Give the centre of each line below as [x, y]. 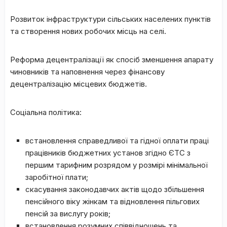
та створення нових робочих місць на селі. [88, 31]
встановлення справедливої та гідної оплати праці [117, 140]
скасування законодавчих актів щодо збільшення [115, 189]
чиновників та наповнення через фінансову [87, 71]
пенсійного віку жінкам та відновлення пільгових [112, 201]
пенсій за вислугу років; [68, 213]
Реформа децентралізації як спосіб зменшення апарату [112, 59]
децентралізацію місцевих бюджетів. [79, 84]
